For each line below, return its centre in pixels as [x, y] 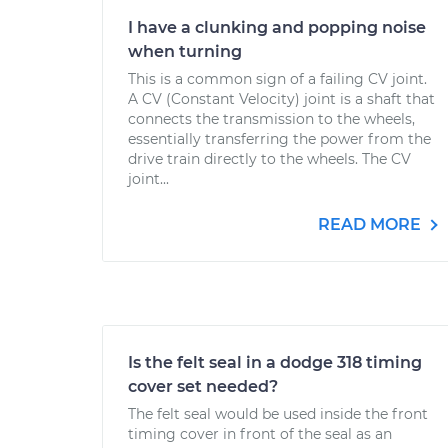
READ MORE [371, 224]
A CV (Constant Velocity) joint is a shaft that [281, 99]
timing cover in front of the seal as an [260, 434]
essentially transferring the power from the [279, 139]
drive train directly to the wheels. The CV [269, 159]
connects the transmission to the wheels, [271, 119]
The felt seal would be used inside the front [278, 414]
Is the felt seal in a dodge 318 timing [275, 362]
